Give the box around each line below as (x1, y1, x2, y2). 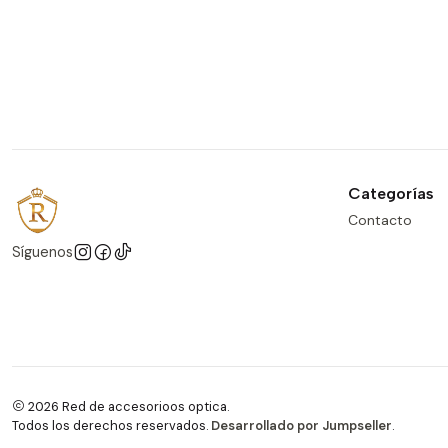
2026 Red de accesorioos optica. (25, 397, 229, 415)
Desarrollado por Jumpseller (211, 416, 392, 434)
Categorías (348, 184, 434, 204)
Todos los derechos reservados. (12, 416, 211, 434)
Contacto (348, 210, 412, 229)
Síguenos (12, 243, 73, 262)
